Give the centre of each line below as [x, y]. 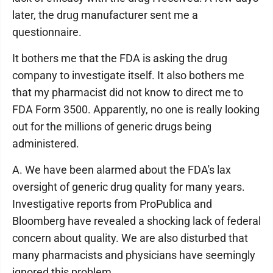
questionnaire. [47, 32]
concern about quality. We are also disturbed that [130, 238]
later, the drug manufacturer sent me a [105, 15]
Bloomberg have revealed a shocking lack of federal [136, 221]
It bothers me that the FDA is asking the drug [120, 58]
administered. [46, 144]
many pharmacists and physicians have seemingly [134, 255]
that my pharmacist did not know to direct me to [128, 92]
